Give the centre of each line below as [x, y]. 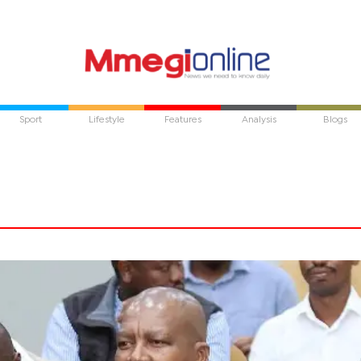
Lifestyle [106, 120]
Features [183, 120]
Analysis [259, 120]
